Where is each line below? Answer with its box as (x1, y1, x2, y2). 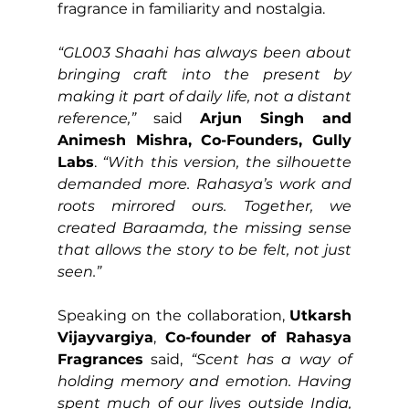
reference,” (57, 109, 136, 127)
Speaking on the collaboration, (57, 306, 290, 324)
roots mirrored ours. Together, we (57, 196, 352, 215)
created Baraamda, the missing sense (57, 218, 352, 236)
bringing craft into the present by (57, 65, 352, 83)
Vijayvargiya (57, 328, 153, 346)
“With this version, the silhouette (102, 152, 352, 171)
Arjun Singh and (200, 109, 352, 127)
